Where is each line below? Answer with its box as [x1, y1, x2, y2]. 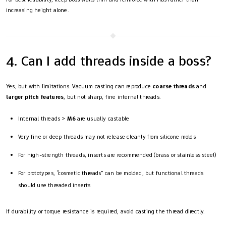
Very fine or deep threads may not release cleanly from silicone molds [18, 132, 196, 141]
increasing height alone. [6, 6, 69, 14]
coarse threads [152, 82, 195, 90]
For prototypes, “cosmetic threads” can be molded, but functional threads [18, 168, 204, 177]
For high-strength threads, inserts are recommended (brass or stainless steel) [18, 150, 217, 159]
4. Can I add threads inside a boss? [6, 51, 211, 70]
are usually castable [76, 114, 130, 123]
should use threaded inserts [18, 181, 91, 189]
